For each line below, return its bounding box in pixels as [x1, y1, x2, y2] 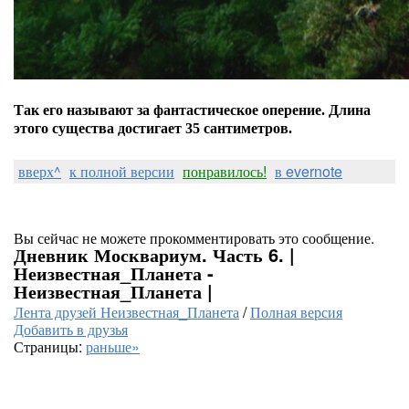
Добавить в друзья [14, 319, 128, 340]
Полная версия [250, 301, 342, 322]
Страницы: [14, 336, 86, 357]
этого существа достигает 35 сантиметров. [14, 121, 292, 136]
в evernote [275, 161, 342, 182]
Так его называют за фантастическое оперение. [14, 102, 329, 118]
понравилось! [183, 161, 267, 182]
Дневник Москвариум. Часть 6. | [14, 241, 295, 267]
